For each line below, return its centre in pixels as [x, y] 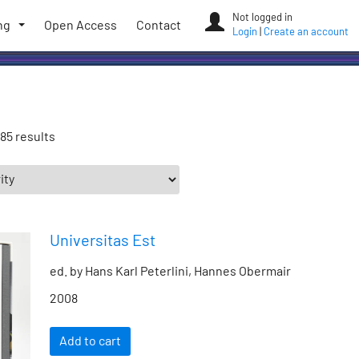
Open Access [81, 26]
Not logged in [262, 18]
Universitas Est [103, 241]
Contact [159, 26]
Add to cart [90, 341]
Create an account [306, 32]
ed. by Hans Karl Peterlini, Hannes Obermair [170, 272]
